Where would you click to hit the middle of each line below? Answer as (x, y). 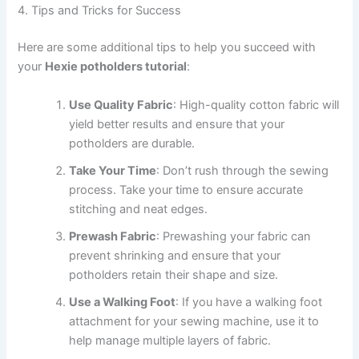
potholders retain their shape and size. (174, 274)
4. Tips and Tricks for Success (100, 11)
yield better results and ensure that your (177, 124)
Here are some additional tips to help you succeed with (167, 48)
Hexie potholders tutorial (116, 67)
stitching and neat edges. (139, 209)
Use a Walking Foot (123, 302)
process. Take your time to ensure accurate (186, 190)
